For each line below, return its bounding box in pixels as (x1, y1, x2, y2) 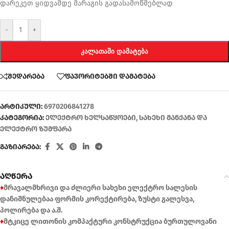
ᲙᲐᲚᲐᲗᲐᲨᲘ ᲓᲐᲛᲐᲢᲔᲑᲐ (81, 48, 148, 56)
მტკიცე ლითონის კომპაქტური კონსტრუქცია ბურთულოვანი (4, 217, 217, 226)
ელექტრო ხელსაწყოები (45, 113, 136, 123)
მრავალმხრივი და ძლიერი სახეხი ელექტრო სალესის (4, 184, 197, 193)
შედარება (8, 72, 44, 81)
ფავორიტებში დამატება (64, 72, 155, 81)
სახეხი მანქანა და (139, 113, 207, 123)
